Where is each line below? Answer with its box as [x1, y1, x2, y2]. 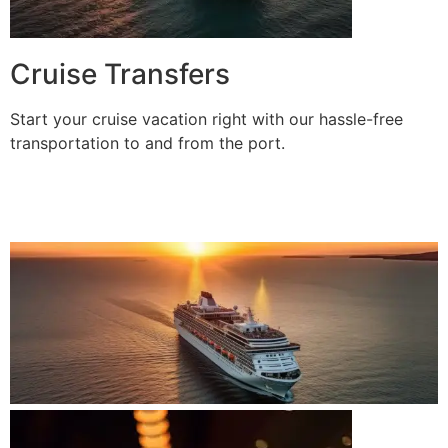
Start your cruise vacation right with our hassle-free [10, 109, 403, 130]
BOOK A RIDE [10, 195, 111, 216]
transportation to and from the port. [10, 133, 285, 154]
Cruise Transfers [10, 57, 230, 92]
